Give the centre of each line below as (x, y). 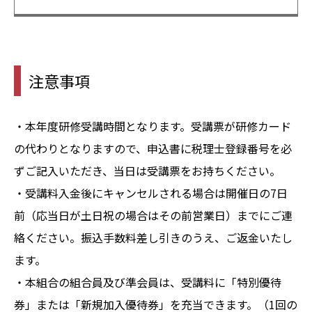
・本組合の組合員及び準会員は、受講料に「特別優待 (148, 282)
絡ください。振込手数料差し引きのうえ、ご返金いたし (153, 237)
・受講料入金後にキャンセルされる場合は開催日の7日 (151, 193)
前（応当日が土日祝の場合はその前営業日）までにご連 (153, 215)
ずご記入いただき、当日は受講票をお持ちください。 (147, 170)
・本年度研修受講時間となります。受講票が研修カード (153, 126)
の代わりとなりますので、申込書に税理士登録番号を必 (153, 148)
